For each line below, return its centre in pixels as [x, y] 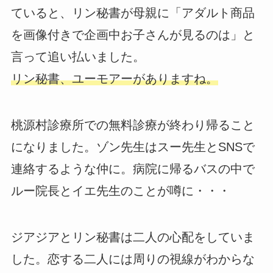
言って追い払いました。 [78, 57]
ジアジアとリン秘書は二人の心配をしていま [133, 237]
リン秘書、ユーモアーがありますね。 [114, 79]
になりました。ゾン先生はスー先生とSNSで [133, 147]
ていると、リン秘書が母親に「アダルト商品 [133, 13]
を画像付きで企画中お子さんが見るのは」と [133, 35]
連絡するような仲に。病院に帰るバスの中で [133, 169]
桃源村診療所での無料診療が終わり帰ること [133, 125]
